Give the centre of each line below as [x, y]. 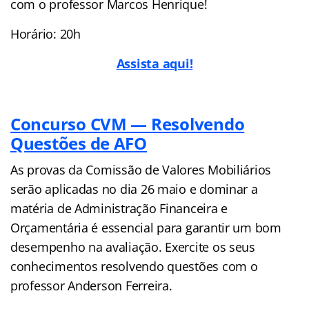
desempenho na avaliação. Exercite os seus [133, 247]
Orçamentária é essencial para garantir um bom [146, 227]
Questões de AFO [79, 143]
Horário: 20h [46, 33]
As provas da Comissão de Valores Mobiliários [141, 169]
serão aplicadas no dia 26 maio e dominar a [134, 189]
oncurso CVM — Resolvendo [132, 123]
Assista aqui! [154, 63]
